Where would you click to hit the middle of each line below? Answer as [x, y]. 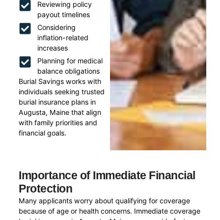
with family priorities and [58, 123]
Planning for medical [70, 61]
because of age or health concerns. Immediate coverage [110, 211]
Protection [46, 189]
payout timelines [63, 15]
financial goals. [43, 133]
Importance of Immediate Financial [107, 176]
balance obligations [68, 71]
